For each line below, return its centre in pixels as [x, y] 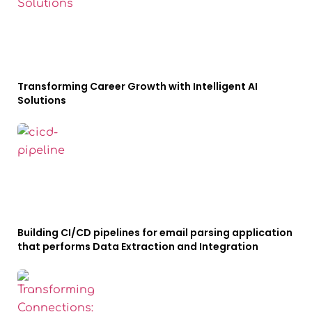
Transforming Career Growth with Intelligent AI [138, 86]
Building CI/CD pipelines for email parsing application [155, 233]
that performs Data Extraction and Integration [138, 247]
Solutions [42, 100]
